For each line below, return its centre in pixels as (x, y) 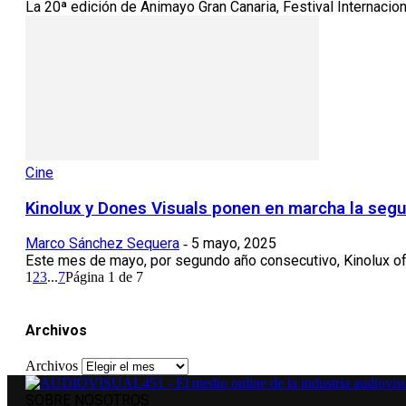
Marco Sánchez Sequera (102, 244)
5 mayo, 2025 (234, 244)
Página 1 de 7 (104, 277)
